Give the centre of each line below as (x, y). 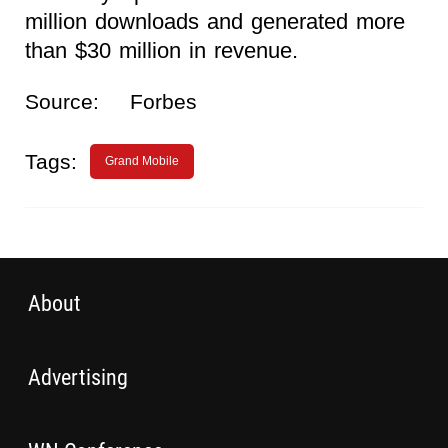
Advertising (77, 376)
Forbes (163, 101)
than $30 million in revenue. (161, 50)
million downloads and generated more (215, 21)
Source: (62, 101)
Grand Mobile (142, 160)
